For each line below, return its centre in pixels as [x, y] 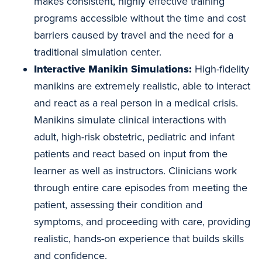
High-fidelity [222, 69]
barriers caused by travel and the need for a [134, 35]
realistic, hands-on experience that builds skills [139, 239]
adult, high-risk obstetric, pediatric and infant [134, 137]
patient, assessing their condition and [118, 205]
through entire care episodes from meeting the [141, 188]
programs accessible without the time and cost [140, 18]
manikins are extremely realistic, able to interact [142, 86]
